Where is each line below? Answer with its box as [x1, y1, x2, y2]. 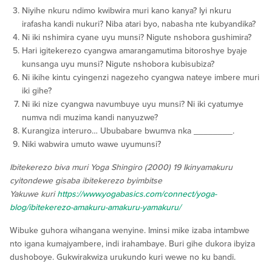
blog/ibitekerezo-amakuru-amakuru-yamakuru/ [10, 202, 181, 212]
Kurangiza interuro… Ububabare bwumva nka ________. [22, 125, 234, 136]
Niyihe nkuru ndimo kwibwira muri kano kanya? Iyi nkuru [22, 5, 231, 16]
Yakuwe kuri [10, 188, 57, 199]
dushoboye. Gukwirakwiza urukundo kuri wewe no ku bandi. [10, 251, 236, 262]
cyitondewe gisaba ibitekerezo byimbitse [10, 175, 162, 186]
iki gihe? [22, 85, 52, 96]
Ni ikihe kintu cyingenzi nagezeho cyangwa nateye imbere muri [22, 72, 259, 83]
